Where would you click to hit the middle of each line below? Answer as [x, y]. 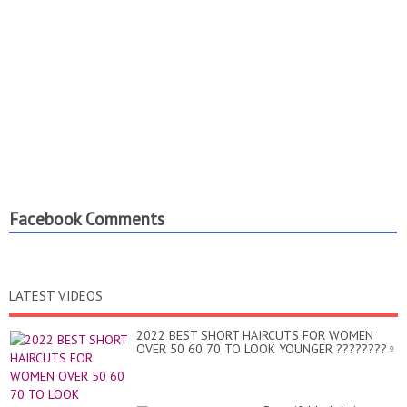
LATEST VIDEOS [56, 296]
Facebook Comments [87, 219]
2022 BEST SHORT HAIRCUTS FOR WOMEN [255, 336]
